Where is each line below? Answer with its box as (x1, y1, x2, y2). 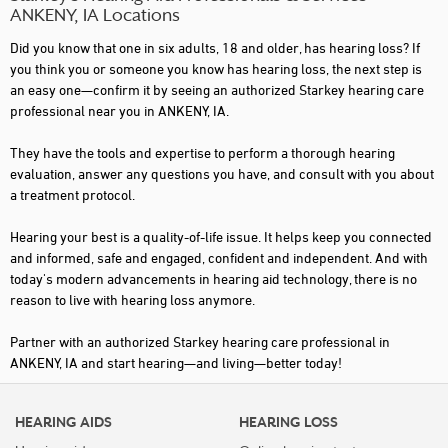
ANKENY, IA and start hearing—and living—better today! (10, 354, 342, 371)
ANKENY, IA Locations (10, 9, 180, 25)
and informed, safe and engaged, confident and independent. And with (10, 249, 428, 266)
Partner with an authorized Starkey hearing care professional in (10, 333, 390, 350)
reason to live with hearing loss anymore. (10, 291, 255, 308)
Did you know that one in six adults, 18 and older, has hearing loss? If (10, 39, 420, 56)
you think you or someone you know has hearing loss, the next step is (10, 60, 422, 77)
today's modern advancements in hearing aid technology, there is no (10, 270, 417, 287)
